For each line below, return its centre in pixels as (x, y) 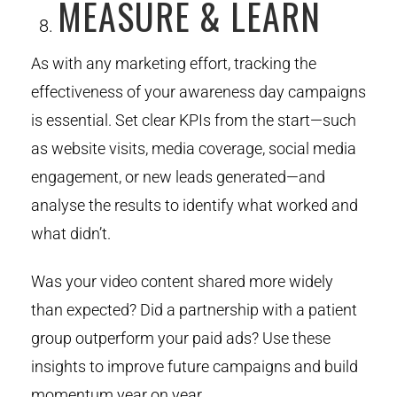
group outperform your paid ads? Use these (181, 338)
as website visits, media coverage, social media (194, 148)
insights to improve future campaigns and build (195, 366)
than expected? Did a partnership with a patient (194, 309)
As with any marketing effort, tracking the (174, 63)
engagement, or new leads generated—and (178, 176)
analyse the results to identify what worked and (195, 205)
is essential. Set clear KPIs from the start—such (194, 120)
